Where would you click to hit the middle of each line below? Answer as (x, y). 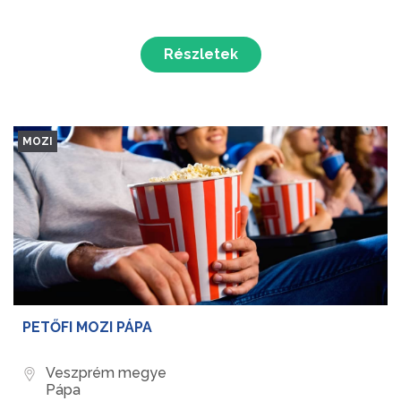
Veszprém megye (106, 373)
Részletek (200, 55)
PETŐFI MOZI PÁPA (87, 328)
